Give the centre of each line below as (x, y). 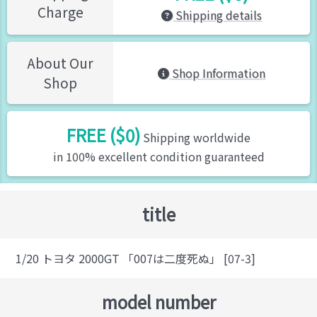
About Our (60, 63)
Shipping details (217, 15)
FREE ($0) (103, 135)
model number (158, 302)
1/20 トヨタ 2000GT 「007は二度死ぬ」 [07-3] (136, 258)
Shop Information (217, 73)
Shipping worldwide (195, 137)
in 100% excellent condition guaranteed (158, 156)
